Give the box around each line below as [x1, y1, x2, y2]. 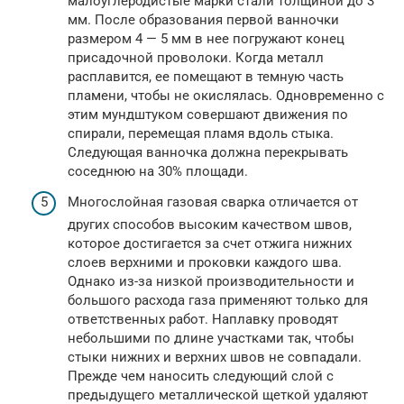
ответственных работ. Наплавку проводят [68, 310, 338, 327]
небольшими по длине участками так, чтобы [68, 329, 354, 346]
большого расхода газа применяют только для [68, 291, 368, 308]
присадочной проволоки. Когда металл [68, 50, 324, 67]
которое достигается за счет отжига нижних [68, 234, 352, 252]
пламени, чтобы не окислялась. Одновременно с [68, 87, 384, 105]
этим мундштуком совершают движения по [68, 106, 348, 124]
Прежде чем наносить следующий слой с [68, 367, 334, 384]
